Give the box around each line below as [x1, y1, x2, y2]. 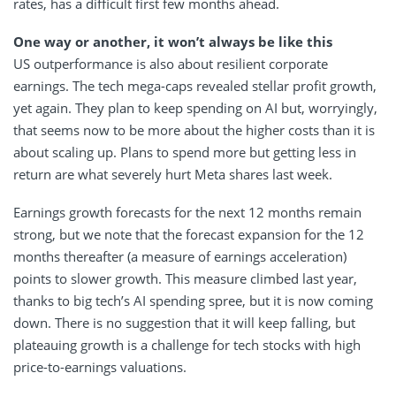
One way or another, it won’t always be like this [13, 33, 332, 51]
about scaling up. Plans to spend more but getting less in [13, 143, 356, 162]
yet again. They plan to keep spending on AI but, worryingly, [13, 99, 377, 118]
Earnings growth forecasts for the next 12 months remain [13, 203, 362, 222]
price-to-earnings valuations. [13, 358, 187, 377]
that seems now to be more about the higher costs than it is [13, 121, 375, 140]
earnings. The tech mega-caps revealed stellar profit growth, [13, 77, 377, 95]
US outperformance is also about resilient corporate [13, 55, 328, 73]
